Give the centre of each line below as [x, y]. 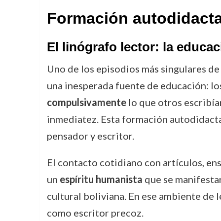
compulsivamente [86, 102]
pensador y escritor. [90, 136]
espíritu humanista [101, 179]
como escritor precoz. [95, 213]
